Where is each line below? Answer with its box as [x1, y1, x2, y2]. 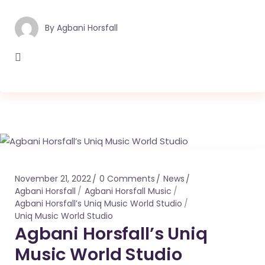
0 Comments [99, 173, 155, 185]
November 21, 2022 [15, 173, 91, 185]
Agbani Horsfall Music [85, 185, 172, 198]
